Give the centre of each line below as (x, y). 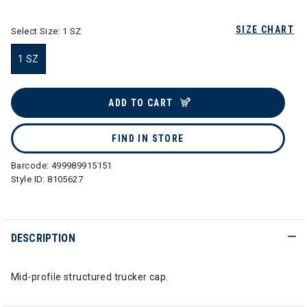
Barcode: (31, 165)
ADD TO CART (141, 103)
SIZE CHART (265, 29)
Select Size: (37, 31)
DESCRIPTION (43, 238)
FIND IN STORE (148, 138)
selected (48, 81)
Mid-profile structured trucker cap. (90, 277)
